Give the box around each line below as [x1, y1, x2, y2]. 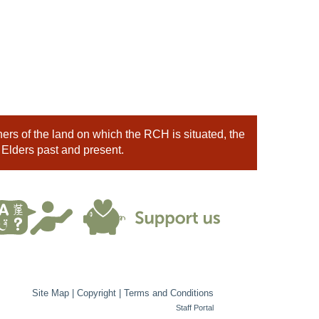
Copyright [77, 287, 116, 298]
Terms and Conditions [124, 287, 214, 298]
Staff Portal [176, 303, 214, 312]
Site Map [32, 287, 69, 298]
